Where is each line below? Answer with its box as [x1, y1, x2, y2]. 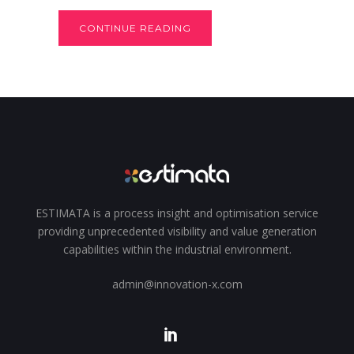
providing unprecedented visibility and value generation [37, 223, 317, 239]
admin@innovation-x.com [111, 276, 243, 292]
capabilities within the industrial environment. [62, 241, 292, 257]
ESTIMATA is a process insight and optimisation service [36, 205, 318, 220]
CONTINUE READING [79, 21, 191, 34]
